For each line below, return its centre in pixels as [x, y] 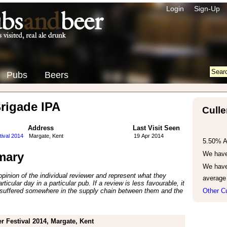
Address [41, 128]
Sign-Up [207, 9]
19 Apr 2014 [148, 136]
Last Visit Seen [156, 128]
